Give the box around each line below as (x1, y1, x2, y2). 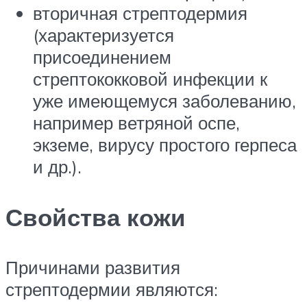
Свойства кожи (5, 201, 186, 232)
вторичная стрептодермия (33, 2, 247, 25)
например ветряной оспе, (33, 112, 240, 134)
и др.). (33, 156, 82, 178)
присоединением (33, 46, 171, 69)
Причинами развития (5, 256, 180, 278)
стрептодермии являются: (5, 278, 218, 300)
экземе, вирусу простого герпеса (33, 134, 297, 156)
